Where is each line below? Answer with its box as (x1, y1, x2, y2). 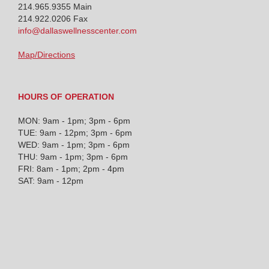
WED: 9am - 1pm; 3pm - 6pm (18, 140, 130, 150)
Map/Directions (18, 50, 75, 60)
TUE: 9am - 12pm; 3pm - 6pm (18, 128, 132, 138)
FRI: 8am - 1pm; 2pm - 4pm (18, 164, 124, 174)
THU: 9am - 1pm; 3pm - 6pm (18, 152, 128, 162)
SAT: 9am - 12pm (18, 176, 83, 186)
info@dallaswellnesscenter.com (18, 26, 137, 36)
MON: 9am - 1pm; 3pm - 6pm (18, 116, 130, 126)
